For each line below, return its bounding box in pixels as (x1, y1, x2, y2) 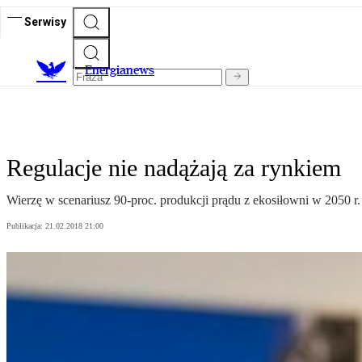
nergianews (92, 62, 154, 78)
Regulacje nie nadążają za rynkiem (6, 154, 341, 182)
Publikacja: (6, 221, 45, 231)
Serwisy (24, 15, 66, 28)
